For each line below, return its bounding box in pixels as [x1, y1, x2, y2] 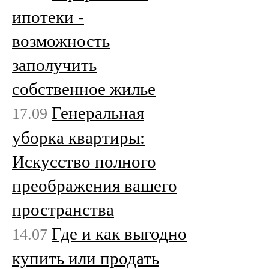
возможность [12, 31, 110, 50]
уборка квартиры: [12, 127, 145, 147]
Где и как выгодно [52, 223, 187, 243]
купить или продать [12, 248, 159, 268]
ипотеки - [12, 7, 84, 26]
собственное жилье [12, 79, 156, 98]
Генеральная [52, 103, 144, 122]
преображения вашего [12, 175, 177, 195]
